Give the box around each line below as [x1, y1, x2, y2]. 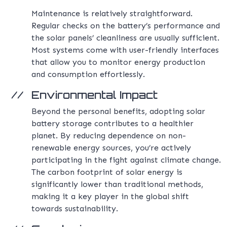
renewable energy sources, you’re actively [31, 143, 191, 153]
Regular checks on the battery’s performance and [31, 21, 220, 31]
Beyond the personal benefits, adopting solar [31, 106, 205, 117]
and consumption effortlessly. [31, 69, 145, 80]
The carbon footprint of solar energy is [31, 167, 182, 177]
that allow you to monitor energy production [31, 57, 205, 67]
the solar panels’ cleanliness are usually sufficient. [31, 33, 219, 43]
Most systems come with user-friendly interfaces [31, 45, 219, 55]
